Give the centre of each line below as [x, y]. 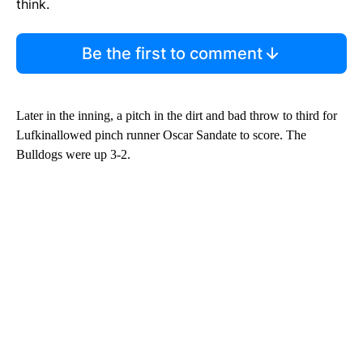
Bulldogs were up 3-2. [73, 155]
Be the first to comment [172, 54]
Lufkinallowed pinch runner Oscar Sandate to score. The [161, 135]
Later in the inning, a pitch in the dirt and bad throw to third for [177, 116]
